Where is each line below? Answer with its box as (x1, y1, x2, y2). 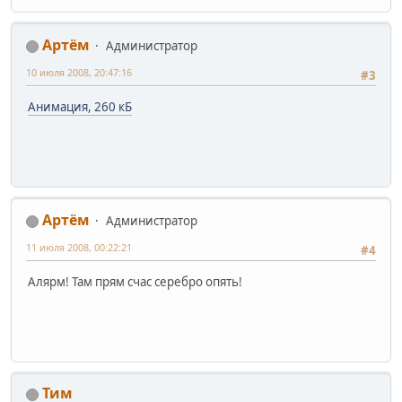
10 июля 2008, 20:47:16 (26, 66, 132, 80)
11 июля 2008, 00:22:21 (26, 240, 132, 255)
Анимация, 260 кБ (28, 98, 132, 115)
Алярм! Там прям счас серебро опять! (28, 273, 242, 290)
